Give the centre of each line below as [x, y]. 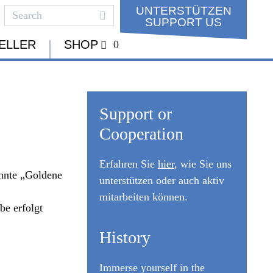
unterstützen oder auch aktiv [161, 180]
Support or [135, 114]
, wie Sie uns [203, 164]
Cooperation [141, 134]
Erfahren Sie [128, 164]
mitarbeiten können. [143, 197]
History [125, 237]
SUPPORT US [184, 22]
